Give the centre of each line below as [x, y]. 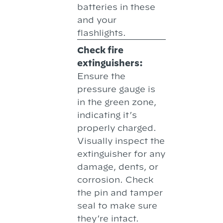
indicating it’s [107, 114]
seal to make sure [117, 205]
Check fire [101, 50]
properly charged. [117, 127]
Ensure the [102, 76]
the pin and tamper [120, 192]
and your [97, 19]
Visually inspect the [121, 140]
